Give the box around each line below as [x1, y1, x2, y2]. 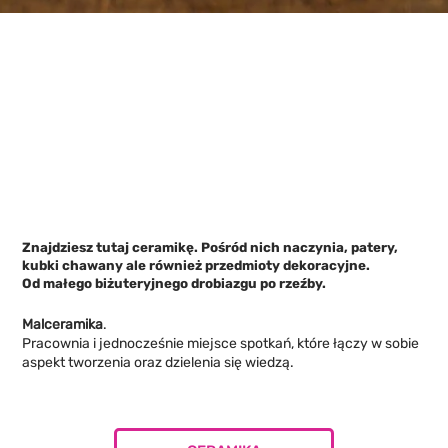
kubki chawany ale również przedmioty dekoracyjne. [22, 256, 371, 273]
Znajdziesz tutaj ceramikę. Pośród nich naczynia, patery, [22, 238, 399, 255]
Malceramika [22, 315, 104, 333]
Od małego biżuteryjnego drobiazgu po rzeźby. [22, 274, 327, 291]
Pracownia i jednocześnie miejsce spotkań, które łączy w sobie [22, 334, 420, 352]
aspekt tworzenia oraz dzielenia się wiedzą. [22, 353, 298, 371]
